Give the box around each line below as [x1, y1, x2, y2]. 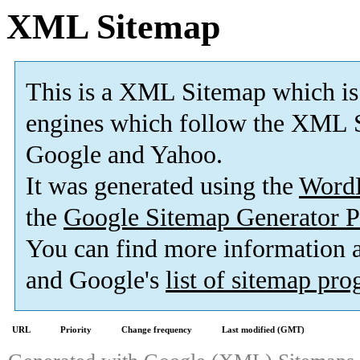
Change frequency [121, 325, 192, 335]
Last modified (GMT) [222, 325, 305, 335]
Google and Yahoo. [26, 141, 223, 170]
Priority [60, 325, 92, 335]
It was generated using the [26, 172, 299, 201]
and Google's [26, 266, 166, 295]
